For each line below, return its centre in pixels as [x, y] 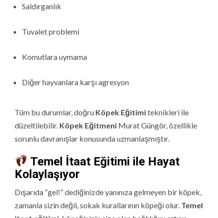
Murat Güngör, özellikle [157, 125]
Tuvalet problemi [51, 31]
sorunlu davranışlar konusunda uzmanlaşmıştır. [92, 138]
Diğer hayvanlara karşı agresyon [75, 82]
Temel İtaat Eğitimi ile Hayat [104, 161]
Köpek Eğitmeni [88, 125]
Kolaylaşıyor [47, 174]
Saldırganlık [42, 6]
